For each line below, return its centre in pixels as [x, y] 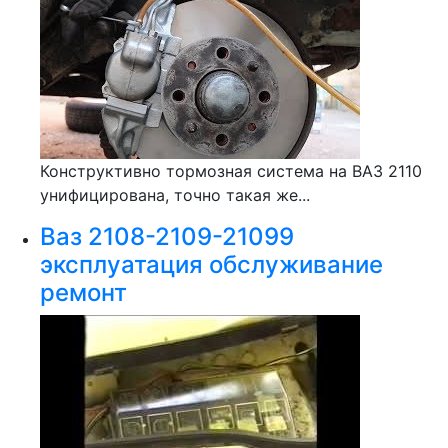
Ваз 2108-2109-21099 [167, 236]
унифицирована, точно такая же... [175, 195]
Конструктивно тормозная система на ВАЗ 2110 [231, 171]
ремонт [83, 292]
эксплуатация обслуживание [211, 264]
